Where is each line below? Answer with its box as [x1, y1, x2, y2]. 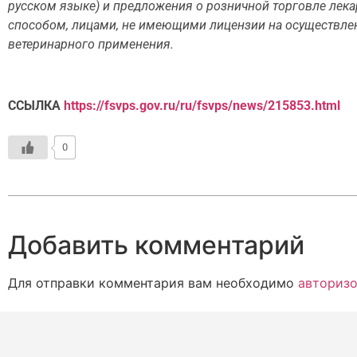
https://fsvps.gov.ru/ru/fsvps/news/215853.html [64, 98, 340, 114]
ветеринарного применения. [8, 37, 174, 53]
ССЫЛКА [8, 98, 64, 114]
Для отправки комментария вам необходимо [8, 274, 298, 291]
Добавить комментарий [8, 229, 304, 261]
